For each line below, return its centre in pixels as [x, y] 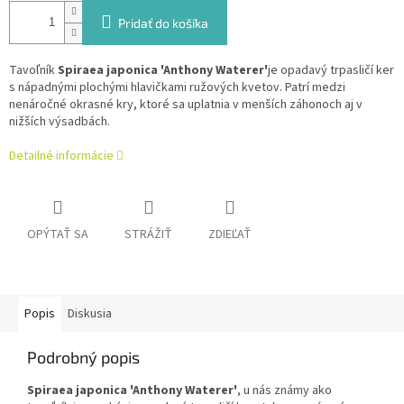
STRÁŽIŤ [148, 235]
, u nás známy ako [285, 391]
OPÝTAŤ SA [58, 235]
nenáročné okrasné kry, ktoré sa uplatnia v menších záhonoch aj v [186, 105]
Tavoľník [33, 71]
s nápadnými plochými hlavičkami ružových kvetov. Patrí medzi [177, 88]
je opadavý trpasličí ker [331, 71]
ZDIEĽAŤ [230, 235]
